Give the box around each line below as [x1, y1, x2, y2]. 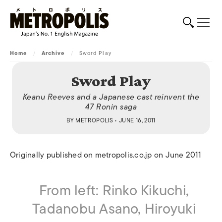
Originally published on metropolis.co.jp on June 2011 [10, 149, 202, 162]
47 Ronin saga [85, 101, 137, 113]
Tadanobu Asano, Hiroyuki [32, 197, 196, 221]
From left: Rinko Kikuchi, [39, 179, 189, 202]
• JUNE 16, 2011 [112, 115, 156, 125]
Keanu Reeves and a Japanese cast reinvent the [22, 91, 200, 104]
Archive [41, 49, 65, 57]
